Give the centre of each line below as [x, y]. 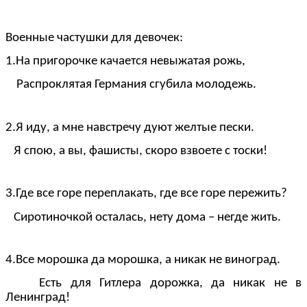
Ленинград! [38, 298]
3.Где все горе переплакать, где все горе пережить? [146, 194]
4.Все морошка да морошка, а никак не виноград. [143, 260]
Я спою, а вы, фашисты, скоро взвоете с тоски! [136, 151]
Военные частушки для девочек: [94, 38]
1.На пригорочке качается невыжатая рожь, [125, 61]
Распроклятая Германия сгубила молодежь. [131, 85]
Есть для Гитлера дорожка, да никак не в [153, 284]
